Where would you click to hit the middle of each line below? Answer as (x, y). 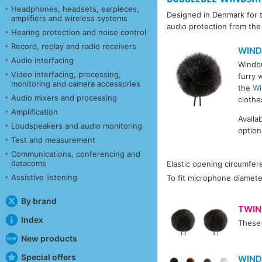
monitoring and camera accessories (76, 83)
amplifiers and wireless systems (69, 18)
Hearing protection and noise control (79, 32)
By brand (39, 201)
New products (49, 238)
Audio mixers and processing (64, 97)
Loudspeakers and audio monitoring (77, 125)
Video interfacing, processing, (66, 74)
